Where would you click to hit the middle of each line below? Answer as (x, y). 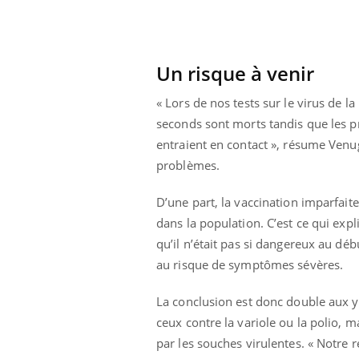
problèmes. (188, 165)
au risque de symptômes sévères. (250, 264)
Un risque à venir (235, 73)
